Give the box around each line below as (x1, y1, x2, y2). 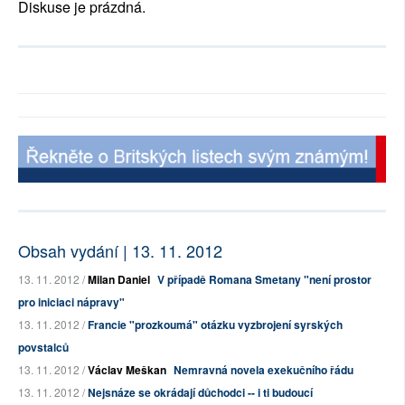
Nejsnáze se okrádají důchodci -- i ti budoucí (88, 384, 313, 401)
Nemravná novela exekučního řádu (174, 362, 353, 379)
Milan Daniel (88, 271, 150, 288)
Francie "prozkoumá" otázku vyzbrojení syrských (88, 316, 343, 334)
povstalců (18, 339, 69, 356)
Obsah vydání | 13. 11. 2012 (18, 239, 222, 263)
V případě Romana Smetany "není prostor (157, 271, 372, 288)
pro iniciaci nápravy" (18, 294, 125, 311)
